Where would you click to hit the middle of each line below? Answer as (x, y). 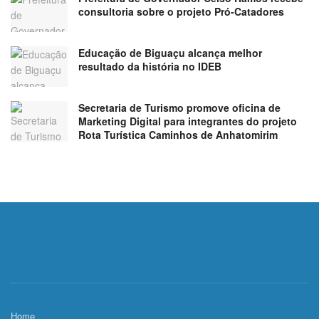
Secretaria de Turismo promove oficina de (179, 108)
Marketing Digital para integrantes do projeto (188, 121)
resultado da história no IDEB (150, 67)
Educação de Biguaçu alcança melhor (170, 53)
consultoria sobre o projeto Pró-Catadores (181, 11)
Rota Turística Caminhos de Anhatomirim (178, 135)
